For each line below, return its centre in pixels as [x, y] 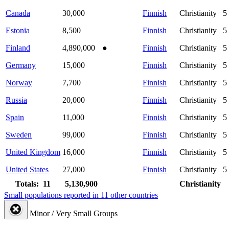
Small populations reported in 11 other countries [81, 195]
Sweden [19, 134]
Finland [18, 48]
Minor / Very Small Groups [74, 213]
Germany [21, 65]
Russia [16, 100]
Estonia [18, 30]
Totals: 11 [33, 184]
